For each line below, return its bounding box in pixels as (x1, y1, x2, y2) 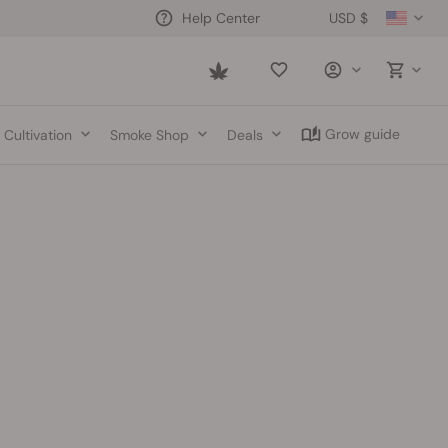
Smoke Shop (110, 125, 190, 144)
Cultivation (4, 125, 73, 144)
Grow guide (325, 125, 401, 143)
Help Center (182, 8, 260, 27)
